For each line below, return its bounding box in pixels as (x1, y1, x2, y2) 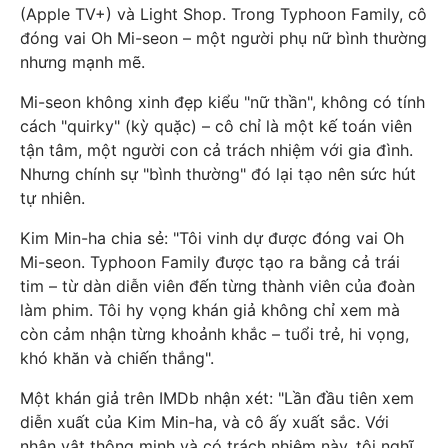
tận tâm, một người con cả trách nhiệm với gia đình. (20, 140, 413, 161)
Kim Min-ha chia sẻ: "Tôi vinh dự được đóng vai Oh (20, 228, 404, 249)
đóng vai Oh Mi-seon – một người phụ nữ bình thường (20, 28, 427, 49)
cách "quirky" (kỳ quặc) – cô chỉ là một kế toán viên (20, 116, 412, 137)
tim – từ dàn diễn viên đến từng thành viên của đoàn (20, 276, 415, 297)
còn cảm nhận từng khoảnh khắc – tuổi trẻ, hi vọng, (20, 324, 409, 345)
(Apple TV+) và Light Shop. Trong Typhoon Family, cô (20, 4, 427, 25)
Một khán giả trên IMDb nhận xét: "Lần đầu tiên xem (20, 388, 414, 409)
